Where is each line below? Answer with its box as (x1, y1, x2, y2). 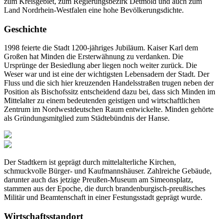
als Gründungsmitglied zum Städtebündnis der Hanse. (4, 114, 170, 123)
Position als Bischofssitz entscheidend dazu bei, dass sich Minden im (4, 88, 215, 96)
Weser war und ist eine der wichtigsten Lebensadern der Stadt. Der (4, 70, 209, 79)
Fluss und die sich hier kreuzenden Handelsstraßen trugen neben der (4, 79, 214, 88)
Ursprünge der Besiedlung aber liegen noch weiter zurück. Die (4, 61, 197, 70)
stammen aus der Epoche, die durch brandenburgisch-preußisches (4, 184, 205, 193)
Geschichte (4, 23, 46, 34)
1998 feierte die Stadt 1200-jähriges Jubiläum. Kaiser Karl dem (4, 44, 198, 52)
